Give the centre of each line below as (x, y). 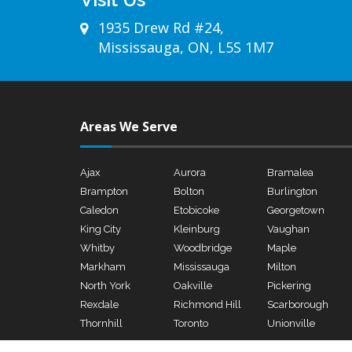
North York (105, 286)
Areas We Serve (129, 126)
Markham (103, 267)
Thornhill (101, 323)
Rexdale (99, 304)
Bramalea (290, 172)
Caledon (99, 210)
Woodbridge (202, 248)
